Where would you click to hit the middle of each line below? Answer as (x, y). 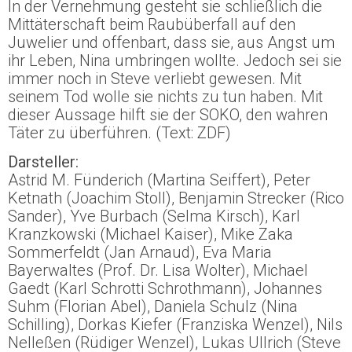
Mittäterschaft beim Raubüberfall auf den (152, 25)
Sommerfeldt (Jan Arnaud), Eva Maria (140, 253)
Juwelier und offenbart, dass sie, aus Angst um (171, 43)
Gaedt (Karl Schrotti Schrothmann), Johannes (165, 289)
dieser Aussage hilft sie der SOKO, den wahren (168, 115)
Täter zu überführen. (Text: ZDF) (119, 133)
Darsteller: (43, 162)
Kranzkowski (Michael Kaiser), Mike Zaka (150, 235)
